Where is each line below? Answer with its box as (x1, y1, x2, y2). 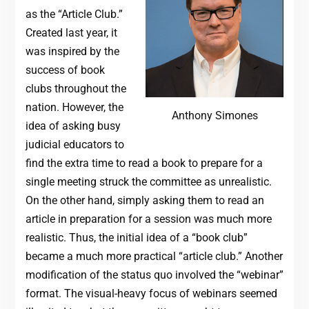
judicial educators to (25, 138, 124, 152)
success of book (25, 63, 105, 77)
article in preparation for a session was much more (25, 212, 272, 226)
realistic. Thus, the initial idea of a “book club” (25, 231, 248, 245)
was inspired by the (25, 45, 119, 59)
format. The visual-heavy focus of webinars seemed (25, 287, 277, 301)
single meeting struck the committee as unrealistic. (25, 175, 272, 189)
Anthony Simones (171, 109, 258, 123)
